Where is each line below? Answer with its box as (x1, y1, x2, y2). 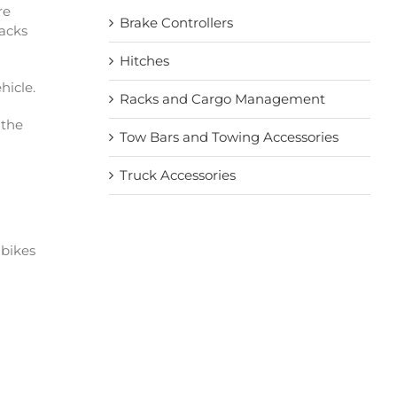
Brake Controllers (119, 13, 233, 31)
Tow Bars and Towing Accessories (119, 128, 339, 145)
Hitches (119, 51, 169, 69)
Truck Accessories (119, 166, 236, 183)
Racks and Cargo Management (119, 90, 325, 107)
